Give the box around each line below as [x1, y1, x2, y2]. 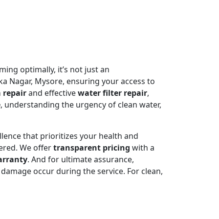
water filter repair [78, 87, 147, 98]
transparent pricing [53, 142, 130, 153]
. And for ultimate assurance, [27, 153, 134, 165]
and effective [26, 87, 78, 98]
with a [130, 142, 154, 153]
